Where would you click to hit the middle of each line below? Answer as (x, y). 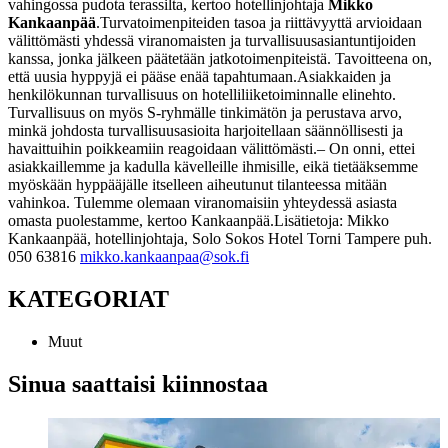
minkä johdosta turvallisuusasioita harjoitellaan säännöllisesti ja (205, 130)
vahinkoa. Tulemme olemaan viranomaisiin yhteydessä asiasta (202, 202)
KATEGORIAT (88, 298)
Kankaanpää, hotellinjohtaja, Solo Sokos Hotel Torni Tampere (204, 238)
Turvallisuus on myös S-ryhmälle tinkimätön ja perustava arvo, (205, 112)
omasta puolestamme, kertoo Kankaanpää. (141, 220)
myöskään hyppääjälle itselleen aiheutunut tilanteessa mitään (197, 184)
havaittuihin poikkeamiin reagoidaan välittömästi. (162, 148)
